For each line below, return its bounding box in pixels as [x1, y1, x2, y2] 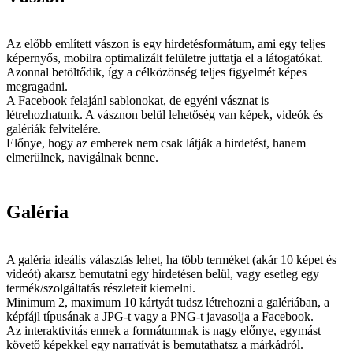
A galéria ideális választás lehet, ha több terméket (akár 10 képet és [6, 252, 336, 266]
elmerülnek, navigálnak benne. [6, 150, 165, 164]
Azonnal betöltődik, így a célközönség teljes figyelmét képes [6, 65, 307, 79]
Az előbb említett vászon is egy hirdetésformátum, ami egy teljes [6, 36, 325, 50]
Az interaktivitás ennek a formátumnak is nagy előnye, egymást [6, 323, 321, 337]
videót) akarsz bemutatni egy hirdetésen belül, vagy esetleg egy [6, 266, 319, 281]
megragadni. [6, 79, 71, 93]
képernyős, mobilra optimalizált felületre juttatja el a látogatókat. [6, 50, 323, 65]
